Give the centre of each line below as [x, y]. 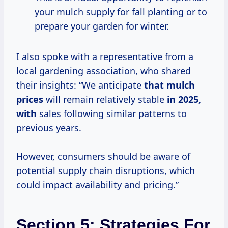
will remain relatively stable [105, 99]
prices [30, 99]
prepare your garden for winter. [102, 26]
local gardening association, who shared [104, 71]
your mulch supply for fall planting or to [121, 12]
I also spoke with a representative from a [105, 57]
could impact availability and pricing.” [97, 185]
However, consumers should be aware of [103, 156]
